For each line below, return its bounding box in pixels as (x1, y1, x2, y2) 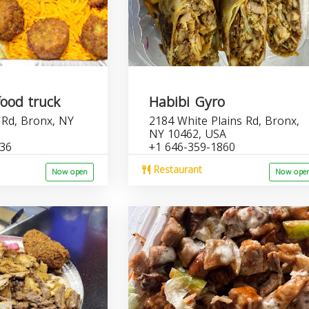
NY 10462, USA (149, 123, 227, 145)
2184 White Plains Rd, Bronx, (149, 110, 300, 132)
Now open (52, 165, 88, 179)
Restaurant (150, 161, 203, 179)
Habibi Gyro (149, 89, 226, 115)
